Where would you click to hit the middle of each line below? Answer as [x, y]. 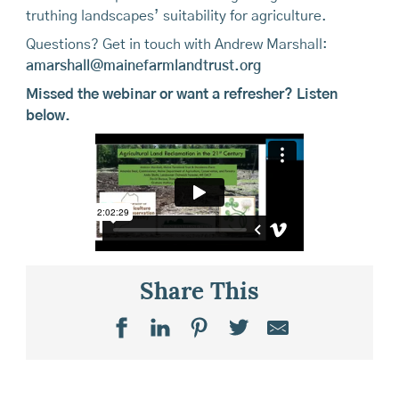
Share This [199, 294]
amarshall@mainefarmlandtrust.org [143, 66]
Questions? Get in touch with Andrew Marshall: [176, 45]
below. [48, 116]
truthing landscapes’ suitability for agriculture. [176, 16]
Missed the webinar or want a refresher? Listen [181, 95]
